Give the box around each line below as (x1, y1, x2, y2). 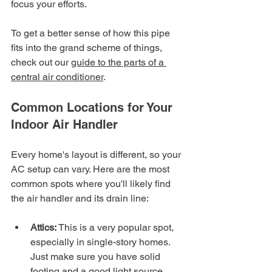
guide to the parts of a (71, 56, 166, 68)
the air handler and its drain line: (11, 192, 149, 204)
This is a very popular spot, (56, 221, 176, 233)
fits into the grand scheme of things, (11, 41, 165, 53)
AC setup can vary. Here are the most (11, 163, 172, 175)
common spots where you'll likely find (11, 177, 173, 189)
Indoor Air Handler (11, 117, 118, 132)
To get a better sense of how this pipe (11, 27, 172, 39)
